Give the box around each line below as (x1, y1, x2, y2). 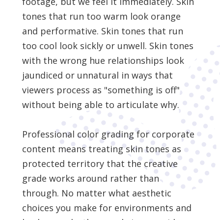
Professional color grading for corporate (22, 128, 194, 140)
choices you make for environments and (22, 202, 192, 214)
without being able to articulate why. (22, 99, 179, 111)
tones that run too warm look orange (22, 10, 181, 23)
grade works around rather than (22, 172, 159, 185)
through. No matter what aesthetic (22, 187, 171, 199)
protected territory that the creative (22, 158, 178, 170)
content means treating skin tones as (22, 143, 181, 155)
